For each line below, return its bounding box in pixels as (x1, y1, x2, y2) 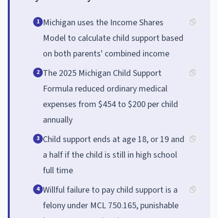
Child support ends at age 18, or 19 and (43, 133, 184, 145)
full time (43, 164, 73, 177)
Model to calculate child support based (43, 32, 183, 44)
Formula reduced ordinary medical (43, 82, 167, 95)
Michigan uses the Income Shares (43, 16, 163, 29)
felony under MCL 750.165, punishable (43, 199, 179, 212)
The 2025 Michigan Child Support (43, 67, 162, 79)
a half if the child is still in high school (43, 148, 177, 161)
